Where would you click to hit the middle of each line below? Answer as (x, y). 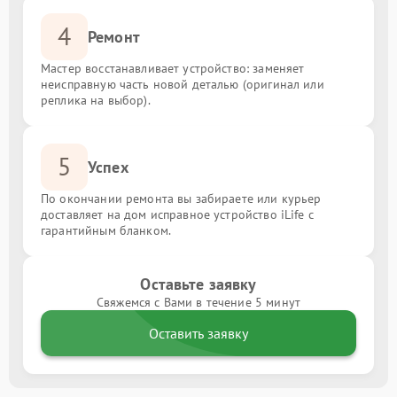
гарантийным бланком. (106, 230)
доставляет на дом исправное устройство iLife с (177, 214)
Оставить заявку (198, 333)
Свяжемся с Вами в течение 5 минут (198, 302)
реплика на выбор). (96, 100)
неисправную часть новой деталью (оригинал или (183, 84)
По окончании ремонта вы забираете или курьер (181, 198)
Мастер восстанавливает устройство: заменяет (173, 68)
